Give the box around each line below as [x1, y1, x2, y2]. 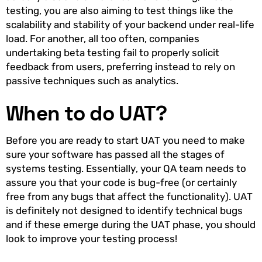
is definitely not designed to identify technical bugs [6, 205, 243, 217]
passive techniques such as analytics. [6, 75, 181, 87]
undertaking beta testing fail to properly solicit [6, 47, 219, 59]
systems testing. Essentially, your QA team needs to [6, 163, 246, 175]
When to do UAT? [6, 100, 167, 127]
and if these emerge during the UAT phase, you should [6, 219, 256, 231]
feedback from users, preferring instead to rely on [6, 61, 235, 73]
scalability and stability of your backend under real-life [6, 19, 254, 31]
